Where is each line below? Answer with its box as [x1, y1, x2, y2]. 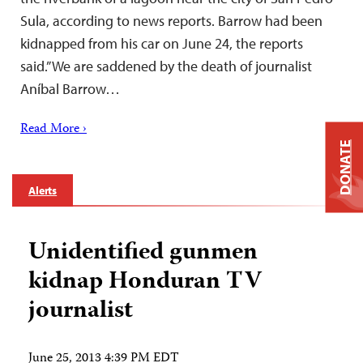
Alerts [28, 183, 58, 198]
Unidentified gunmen [28, 233, 258, 273]
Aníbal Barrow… [20, 79, 120, 98]
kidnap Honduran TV [28, 263, 262, 302]
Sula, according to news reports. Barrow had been [20, 11, 322, 30]
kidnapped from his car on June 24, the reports [20, 34, 303, 53]
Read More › [20, 119, 87, 140]
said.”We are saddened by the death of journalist [20, 57, 312, 75]
